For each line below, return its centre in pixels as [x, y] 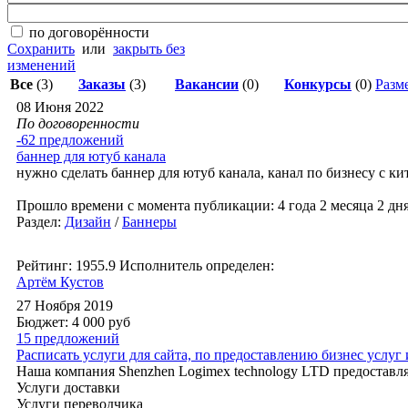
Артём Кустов [60, 282]
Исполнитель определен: [197, 265]
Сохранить [41, 49]
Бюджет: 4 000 [62, 322]
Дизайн [88, 222]
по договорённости [89, 32]
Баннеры [149, 222]
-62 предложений [70, 140]
